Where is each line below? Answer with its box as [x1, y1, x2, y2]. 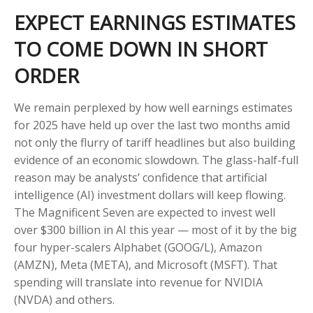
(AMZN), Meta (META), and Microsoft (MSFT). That [14, 256, 277, 272]
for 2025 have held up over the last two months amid [14, 117, 290, 133]
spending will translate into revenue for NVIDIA [14, 274, 263, 290]
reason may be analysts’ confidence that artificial [14, 169, 267, 185]
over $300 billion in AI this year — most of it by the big [14, 221, 297, 238]
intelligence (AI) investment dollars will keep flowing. [14, 187, 286, 203]
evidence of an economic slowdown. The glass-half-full [14, 152, 298, 168]
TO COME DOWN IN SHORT [14, 35, 268, 62]
